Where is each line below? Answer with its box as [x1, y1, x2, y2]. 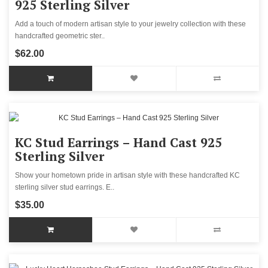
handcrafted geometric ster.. [15, 32, 105, 41]
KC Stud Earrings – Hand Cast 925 [15, 134, 222, 151]
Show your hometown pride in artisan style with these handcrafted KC [15, 171, 240, 180]
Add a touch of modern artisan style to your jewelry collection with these [15, 20, 246, 29]
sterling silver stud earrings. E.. [15, 183, 114, 192]
